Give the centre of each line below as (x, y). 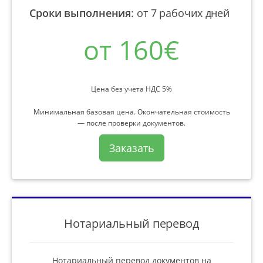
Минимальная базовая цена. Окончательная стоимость (131, 112)
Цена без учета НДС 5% (131, 89)
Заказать (131, 148)
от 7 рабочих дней (183, 13)
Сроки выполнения (80, 13)
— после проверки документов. (131, 123)
